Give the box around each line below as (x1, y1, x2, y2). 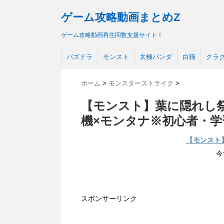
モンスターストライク (108, 79, 173, 87)
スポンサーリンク (81, 194, 137, 203)
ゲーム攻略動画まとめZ (61, 11, 180, 23)
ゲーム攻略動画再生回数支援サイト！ (61, 31, 163, 38)
